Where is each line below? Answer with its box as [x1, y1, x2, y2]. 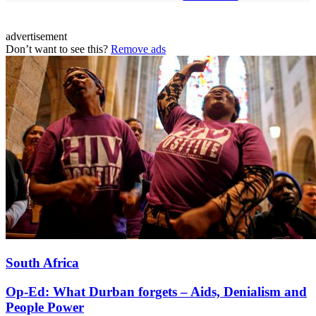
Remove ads [111, 43, 166, 56]
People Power [6, 299, 84, 315]
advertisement [6, 30, 67, 43]
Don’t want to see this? [6, 43, 111, 56]
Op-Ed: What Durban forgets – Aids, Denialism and [6, 284, 307, 299]
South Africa [6, 255, 79, 270]
